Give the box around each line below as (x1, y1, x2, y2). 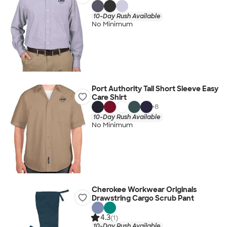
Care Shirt (91, 93, 127, 102)
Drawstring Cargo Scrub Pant (91, 194, 194, 203)
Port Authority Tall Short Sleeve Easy (91, 84, 218, 93)
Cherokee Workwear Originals (91, 185, 197, 194)
